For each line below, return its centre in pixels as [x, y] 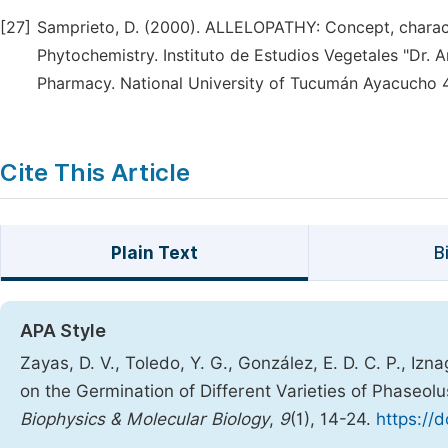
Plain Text [154, 253]
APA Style [63, 330]
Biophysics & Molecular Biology [144, 419]
